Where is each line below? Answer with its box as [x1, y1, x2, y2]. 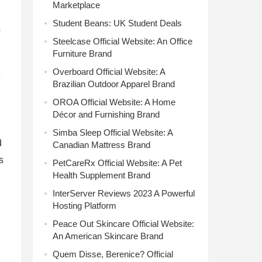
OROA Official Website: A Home [53, 97, 175, 107]
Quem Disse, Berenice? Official [53, 249, 173, 259]
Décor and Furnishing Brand [53, 109, 160, 119]
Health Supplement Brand [53, 170, 150, 180]
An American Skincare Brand [53, 231, 163, 241]
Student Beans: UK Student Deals [53, 18, 182, 28]
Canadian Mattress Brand [53, 140, 150, 150]
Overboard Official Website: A [53, 67, 165, 77]
